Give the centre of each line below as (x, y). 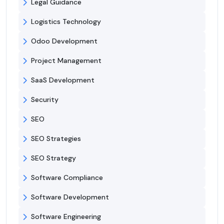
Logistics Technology (66, 22)
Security (45, 100)
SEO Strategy (53, 158)
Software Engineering (66, 217)
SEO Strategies (56, 139)
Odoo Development (64, 41)
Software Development (70, 197)
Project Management (66, 61)
